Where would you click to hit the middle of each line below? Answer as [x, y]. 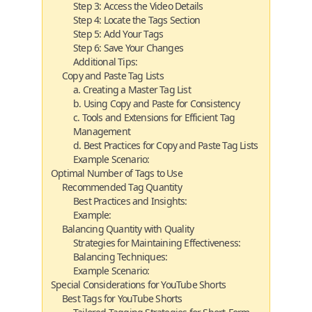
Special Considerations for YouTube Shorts [139, 284]
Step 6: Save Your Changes [128, 48]
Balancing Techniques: [120, 257]
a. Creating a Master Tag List [132, 89]
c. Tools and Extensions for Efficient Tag [154, 117]
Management [102, 131]
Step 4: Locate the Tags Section [137, 20]
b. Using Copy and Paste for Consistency [156, 103]
